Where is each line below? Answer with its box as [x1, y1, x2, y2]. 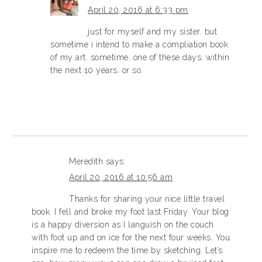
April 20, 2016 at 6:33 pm [88, 5, 188, 15]
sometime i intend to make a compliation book [50, 40, 229, 49]
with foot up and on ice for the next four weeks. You [32, 233, 230, 242]
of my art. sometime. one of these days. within [50, 53, 230, 62]
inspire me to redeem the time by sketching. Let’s [32, 246, 223, 255]
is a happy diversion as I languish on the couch [32, 220, 214, 229]
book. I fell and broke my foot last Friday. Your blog [32, 207, 229, 216]
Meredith [69, 157, 104, 166]
